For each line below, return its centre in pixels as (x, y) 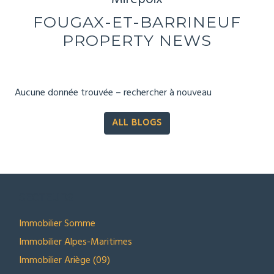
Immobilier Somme (57, 224)
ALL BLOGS (137, 123)
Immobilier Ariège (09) (65, 260)
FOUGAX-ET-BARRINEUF (137, 22)
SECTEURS (46, 198)
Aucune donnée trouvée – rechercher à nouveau (113, 93)
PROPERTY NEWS (137, 40)
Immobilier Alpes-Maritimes (76, 242)
